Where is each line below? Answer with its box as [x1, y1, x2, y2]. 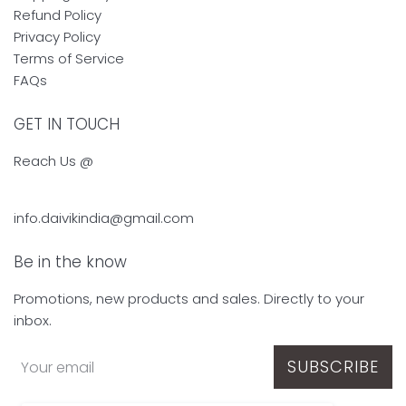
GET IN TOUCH [14, 113, 120, 136]
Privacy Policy [14, 27, 101, 47]
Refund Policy [14, 5, 101, 25]
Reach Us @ [14, 151, 93, 171]
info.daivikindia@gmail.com [14, 208, 194, 228]
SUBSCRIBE [287, 355, 379, 379]
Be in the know [14, 251, 127, 274]
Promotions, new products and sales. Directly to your [14, 289, 364, 309]
